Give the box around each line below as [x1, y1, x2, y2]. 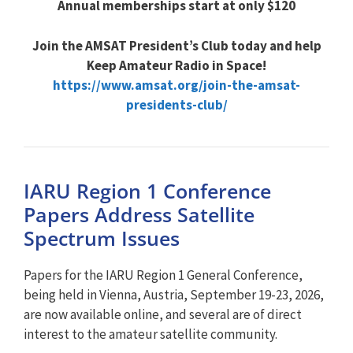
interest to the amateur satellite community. [24, 325, 277, 343]
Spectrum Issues [24, 224, 180, 251]
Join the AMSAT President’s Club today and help [32, 36, 321, 54]
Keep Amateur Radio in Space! [87, 56, 266, 74]
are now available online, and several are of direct [24, 305, 302, 323]
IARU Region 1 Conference [24, 176, 271, 204]
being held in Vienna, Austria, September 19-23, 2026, [24, 285, 324, 303]
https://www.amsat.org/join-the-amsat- [53, 76, 300, 94]
